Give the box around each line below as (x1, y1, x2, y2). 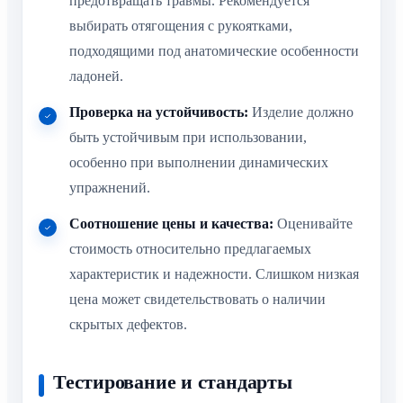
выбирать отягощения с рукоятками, (69, 17, 292, 33)
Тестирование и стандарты (53, 370, 292, 393)
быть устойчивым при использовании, (69, 129, 307, 145)
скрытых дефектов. (69, 316, 187, 332)
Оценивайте (273, 215, 353, 231)
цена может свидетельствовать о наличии (69, 291, 326, 307)
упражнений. (69, 179, 150, 195)
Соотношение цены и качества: (69, 215, 273, 231)
